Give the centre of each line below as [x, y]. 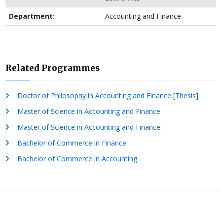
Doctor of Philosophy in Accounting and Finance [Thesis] [108, 96]
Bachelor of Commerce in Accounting [77, 159]
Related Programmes [52, 68]
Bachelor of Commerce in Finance [72, 143]
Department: [32, 16]
